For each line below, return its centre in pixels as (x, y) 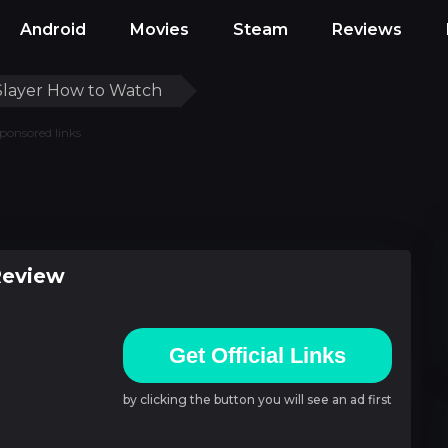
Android (53, 29)
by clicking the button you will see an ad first (257, 399)
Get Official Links (257, 355)
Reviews (367, 29)
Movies (159, 29)
